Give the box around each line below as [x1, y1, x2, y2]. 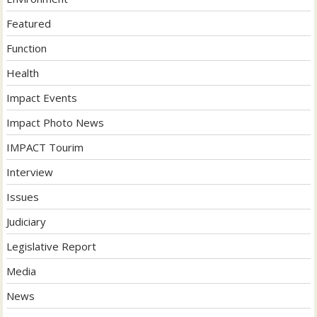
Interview [6, 165, 54, 180]
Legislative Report [6, 239, 97, 254]
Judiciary [6, 214, 47, 229]
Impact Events [6, 91, 78, 105]
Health [6, 66, 40, 81]
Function [6, 41, 47, 56]
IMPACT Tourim [6, 140, 84, 155]
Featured [6, 16, 52, 31]
